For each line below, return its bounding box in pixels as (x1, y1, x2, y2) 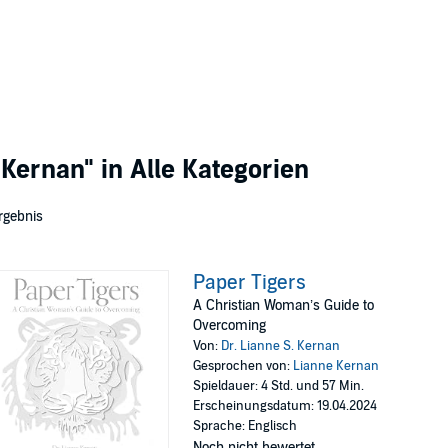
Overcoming (193, 317, 267, 334)
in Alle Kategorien (94, 154, 309, 185)
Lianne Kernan (293, 358, 380, 374)
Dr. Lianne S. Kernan (221, 338, 341, 354)
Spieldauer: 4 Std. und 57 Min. (193, 378, 365, 394)
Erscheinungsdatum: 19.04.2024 (193, 398, 378, 414)
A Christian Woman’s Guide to (193, 297, 375, 314)
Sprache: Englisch (193, 418, 298, 434)
